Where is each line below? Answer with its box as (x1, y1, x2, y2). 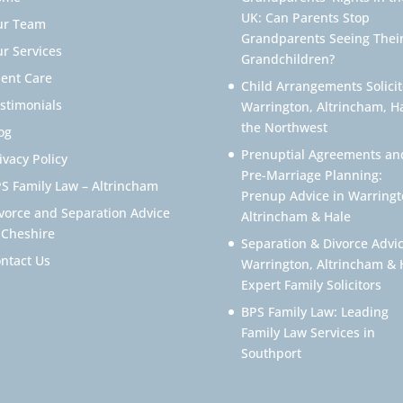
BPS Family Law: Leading (240, 302, 389, 320)
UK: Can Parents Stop (240, 8, 370, 26)
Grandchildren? (240, 49, 335, 67)
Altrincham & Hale (240, 207, 351, 225)
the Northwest (240, 118, 327, 136)
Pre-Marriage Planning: (240, 166, 382, 184)
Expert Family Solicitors (240, 275, 381, 293)
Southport (240, 344, 301, 362)
